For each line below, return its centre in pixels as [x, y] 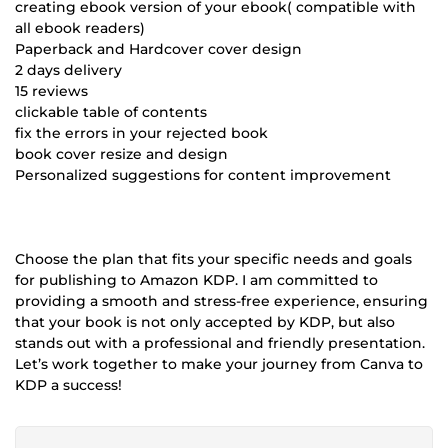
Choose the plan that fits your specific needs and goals [213, 258]
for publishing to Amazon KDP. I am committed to [196, 279]
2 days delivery [68, 69]
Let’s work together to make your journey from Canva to [219, 363]
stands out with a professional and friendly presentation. [220, 342]
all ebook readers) [80, 27]
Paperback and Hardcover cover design [158, 48]
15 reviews [51, 90]
